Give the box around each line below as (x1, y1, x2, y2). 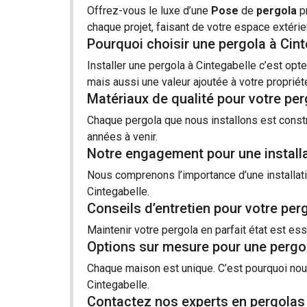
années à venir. (87, 130, 158, 143)
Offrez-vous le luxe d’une (87, 3, 211, 17)
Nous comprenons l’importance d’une (87, 168, 267, 182)
